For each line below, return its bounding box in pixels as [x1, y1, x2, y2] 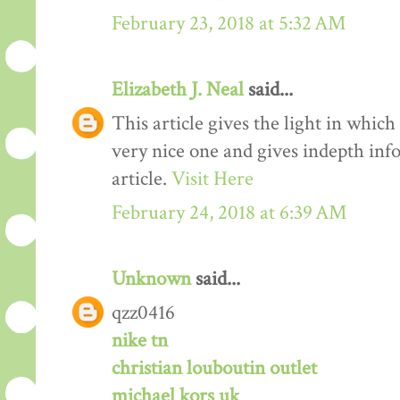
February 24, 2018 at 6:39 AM [112, 199, 346, 226]
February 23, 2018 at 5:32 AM [112, 10, 346, 37]
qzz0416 [112, 299, 175, 326]
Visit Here [171, 165, 254, 192]
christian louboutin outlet [112, 354, 317, 381]
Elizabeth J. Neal [112, 76, 244, 103]
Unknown [112, 265, 191, 292]
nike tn [112, 327, 168, 354]
